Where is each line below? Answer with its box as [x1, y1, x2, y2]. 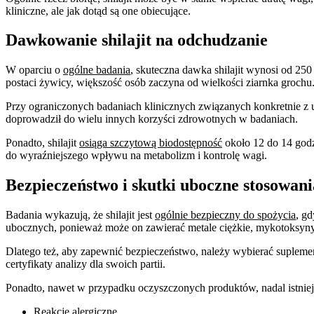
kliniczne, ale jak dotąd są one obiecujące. [6, 4, 191, 17]
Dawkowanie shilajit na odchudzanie [6, 31, 268, 50]
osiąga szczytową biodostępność [79, 137, 222, 149]
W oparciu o [6, 64, 63, 76]
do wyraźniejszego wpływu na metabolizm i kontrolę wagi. [6, 149, 267, 162]
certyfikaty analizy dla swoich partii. [6, 258, 165, 271]
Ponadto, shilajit [6, 137, 79, 149]
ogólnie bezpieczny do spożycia [155, 209, 296, 221]
